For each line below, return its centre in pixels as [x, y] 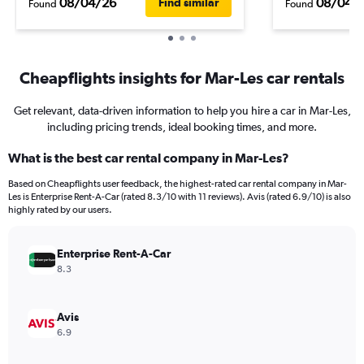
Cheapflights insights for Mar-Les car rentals [182, 78]
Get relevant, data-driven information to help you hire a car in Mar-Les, [182, 110]
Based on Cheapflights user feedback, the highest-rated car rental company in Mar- [178, 184]
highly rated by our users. [60, 210]
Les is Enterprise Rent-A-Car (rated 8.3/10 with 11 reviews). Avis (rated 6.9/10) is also [180, 197]
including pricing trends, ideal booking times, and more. [182, 127]
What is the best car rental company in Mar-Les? [149, 158]
